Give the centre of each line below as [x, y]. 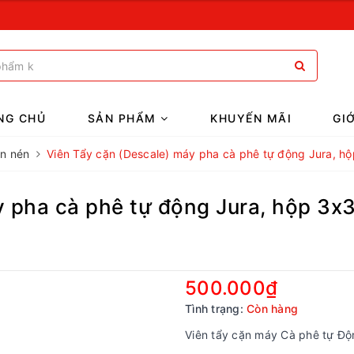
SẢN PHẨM [124, 118]
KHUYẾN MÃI [251, 118]
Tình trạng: [214, 309]
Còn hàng [272, 309]
